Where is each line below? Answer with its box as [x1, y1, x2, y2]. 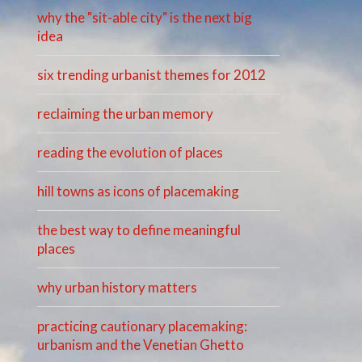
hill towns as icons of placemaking [37, 183, 240, 200]
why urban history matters [37, 279, 198, 297]
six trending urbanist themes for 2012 [37, 66, 267, 84]
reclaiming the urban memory [37, 105, 214, 123]
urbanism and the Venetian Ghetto [37, 336, 245, 354]
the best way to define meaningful [37, 221, 242, 239]
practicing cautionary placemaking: [37, 318, 248, 335]
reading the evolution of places [37, 144, 224, 162]
